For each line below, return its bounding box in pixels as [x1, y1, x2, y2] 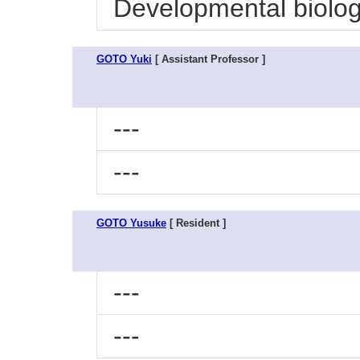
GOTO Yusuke [96, 217, 166, 229]
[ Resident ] [166, 217, 226, 229]
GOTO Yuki [96, 53, 152, 65]
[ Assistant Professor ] [152, 53, 265, 65]
